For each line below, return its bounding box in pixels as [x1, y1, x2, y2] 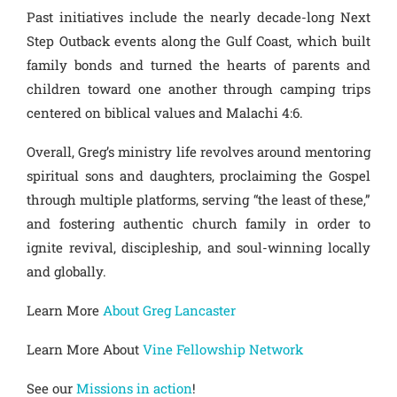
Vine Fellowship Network [143, 340, 303, 358]
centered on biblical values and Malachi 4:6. [27, 104, 303, 121]
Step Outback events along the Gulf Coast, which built [27, 32, 370, 50]
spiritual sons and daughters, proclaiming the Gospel [27, 167, 370, 184]
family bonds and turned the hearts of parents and [27, 56, 370, 74]
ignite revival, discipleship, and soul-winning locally [27, 238, 370, 256]
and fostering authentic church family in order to [27, 214, 370, 232]
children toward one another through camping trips [27, 80, 370, 97]
